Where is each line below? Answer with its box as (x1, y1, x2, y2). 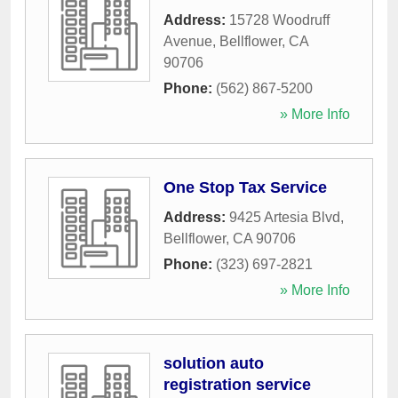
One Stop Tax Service (163, 179, 327, 197)
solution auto (163, 354, 264, 373)
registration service (163, 376, 311, 394)
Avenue (163, 34, 212, 50)
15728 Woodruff (229, 12, 330, 28)
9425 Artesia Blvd (229, 210, 340, 226)
